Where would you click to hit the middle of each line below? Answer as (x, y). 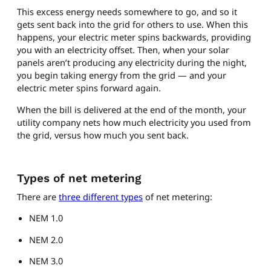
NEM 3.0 (46, 261)
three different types (101, 196)
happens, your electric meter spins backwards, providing (134, 37)
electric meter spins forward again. (89, 88)
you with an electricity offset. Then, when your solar (123, 50)
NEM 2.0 (46, 239)
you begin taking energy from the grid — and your (122, 75)
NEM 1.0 (46, 218)
